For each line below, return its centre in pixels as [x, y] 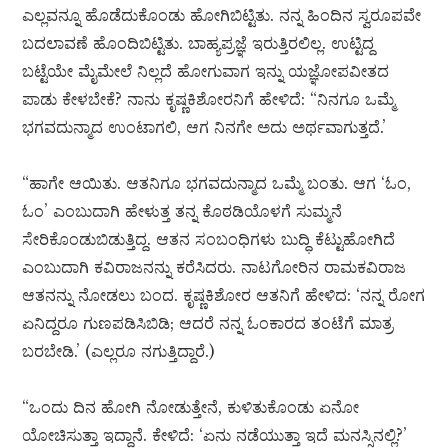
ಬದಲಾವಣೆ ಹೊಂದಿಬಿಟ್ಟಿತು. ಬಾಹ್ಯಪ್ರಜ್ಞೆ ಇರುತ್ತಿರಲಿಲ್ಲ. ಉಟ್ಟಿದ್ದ [198, 43]
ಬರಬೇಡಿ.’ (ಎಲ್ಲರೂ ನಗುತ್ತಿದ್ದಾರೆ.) [119, 351]
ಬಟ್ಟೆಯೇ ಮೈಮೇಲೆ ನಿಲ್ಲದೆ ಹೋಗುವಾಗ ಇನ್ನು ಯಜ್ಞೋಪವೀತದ [206, 71]
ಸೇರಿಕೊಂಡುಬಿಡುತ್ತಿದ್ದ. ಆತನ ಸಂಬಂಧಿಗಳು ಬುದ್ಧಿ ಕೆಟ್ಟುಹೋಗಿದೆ [209, 239]
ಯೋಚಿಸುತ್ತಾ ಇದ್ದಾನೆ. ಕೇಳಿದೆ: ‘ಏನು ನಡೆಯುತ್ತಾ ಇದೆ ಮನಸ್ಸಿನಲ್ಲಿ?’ [215, 435]
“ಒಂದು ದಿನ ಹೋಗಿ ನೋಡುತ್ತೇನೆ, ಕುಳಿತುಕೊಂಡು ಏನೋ [191, 407]
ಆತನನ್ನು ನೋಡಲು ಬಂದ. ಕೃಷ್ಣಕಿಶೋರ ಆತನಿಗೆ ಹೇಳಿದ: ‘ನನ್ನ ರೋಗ [224, 295]
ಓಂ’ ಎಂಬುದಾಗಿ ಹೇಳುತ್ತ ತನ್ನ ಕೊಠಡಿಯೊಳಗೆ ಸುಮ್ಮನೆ [182, 211]
